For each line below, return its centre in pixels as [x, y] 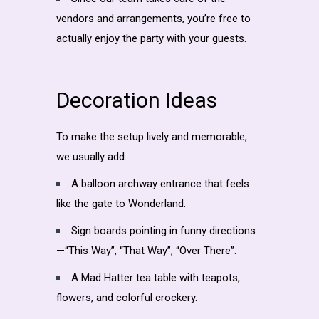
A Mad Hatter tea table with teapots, [156, 277]
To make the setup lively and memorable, [152, 136]
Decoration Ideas [137, 100]
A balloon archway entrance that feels [160, 183]
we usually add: [91, 156]
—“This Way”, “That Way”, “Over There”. [146, 250]
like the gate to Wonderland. [121, 203]
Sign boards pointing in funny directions [163, 230]
